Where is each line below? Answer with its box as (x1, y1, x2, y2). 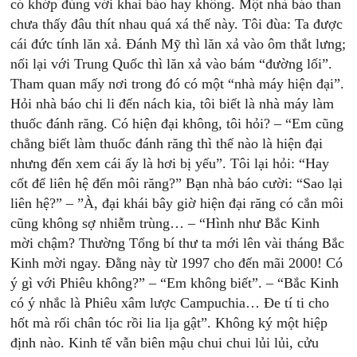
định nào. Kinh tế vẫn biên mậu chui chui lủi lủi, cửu (10, 335, 320, 351)
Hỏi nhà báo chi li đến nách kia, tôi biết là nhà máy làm (10, 96, 335, 112)
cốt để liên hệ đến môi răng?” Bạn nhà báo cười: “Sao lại (10, 175, 343, 191)
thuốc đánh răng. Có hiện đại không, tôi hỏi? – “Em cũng (10, 116, 344, 131)
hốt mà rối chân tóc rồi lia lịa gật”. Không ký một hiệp (10, 315, 328, 331)
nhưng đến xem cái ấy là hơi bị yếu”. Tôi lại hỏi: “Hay (10, 155, 330, 171)
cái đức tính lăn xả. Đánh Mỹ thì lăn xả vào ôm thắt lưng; (10, 36, 347, 52)
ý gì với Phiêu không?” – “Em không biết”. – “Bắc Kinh (10, 275, 339, 291)
